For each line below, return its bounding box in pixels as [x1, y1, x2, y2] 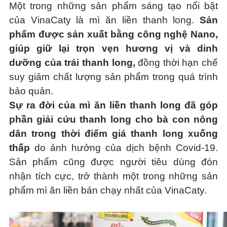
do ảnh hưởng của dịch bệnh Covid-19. [29, 142, 218, 153]
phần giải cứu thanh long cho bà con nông [9, 114, 218, 125]
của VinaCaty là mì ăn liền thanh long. [9, 15, 200, 25]
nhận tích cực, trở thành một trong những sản [9, 171, 218, 181]
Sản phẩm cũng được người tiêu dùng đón [9, 157, 218, 167]
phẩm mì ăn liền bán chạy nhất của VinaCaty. [9, 185, 207, 196]
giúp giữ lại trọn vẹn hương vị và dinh [9, 43, 218, 54]
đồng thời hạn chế [135, 57, 218, 68]
